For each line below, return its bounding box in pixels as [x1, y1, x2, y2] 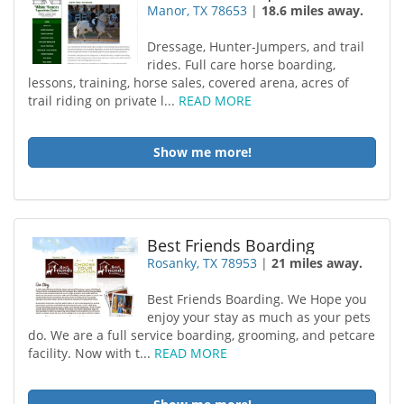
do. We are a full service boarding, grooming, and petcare [28, 326, 375, 344]
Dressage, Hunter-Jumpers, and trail [147, 38, 365, 55]
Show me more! [152, 143, 252, 161]
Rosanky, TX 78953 [147, 254, 258, 271]
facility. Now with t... [28, 344, 154, 362]
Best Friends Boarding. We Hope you [147, 290, 368, 308]
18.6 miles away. [262, 2, 364, 19]
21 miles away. [271, 254, 363, 271]
